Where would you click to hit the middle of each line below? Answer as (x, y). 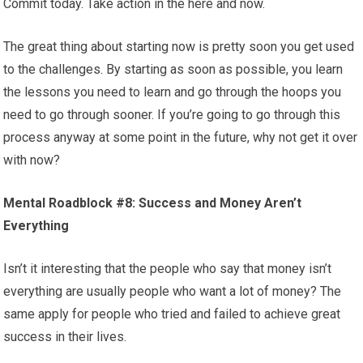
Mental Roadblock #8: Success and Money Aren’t (153, 203)
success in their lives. (65, 337)
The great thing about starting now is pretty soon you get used (179, 47)
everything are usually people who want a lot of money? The (173, 292)
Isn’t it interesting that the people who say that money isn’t (168, 269)
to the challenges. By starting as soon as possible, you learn (173, 70)
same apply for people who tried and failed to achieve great (172, 314)
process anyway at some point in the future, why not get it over (181, 138)
